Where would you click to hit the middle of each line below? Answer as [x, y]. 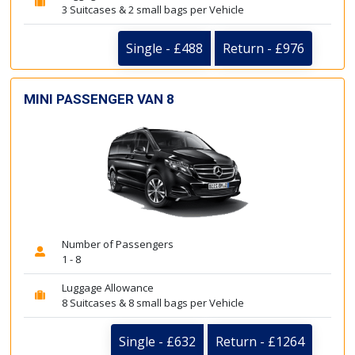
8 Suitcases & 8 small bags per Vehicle [153, 303]
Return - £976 [263, 48]
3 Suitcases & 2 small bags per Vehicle [153, 9]
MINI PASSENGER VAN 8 [99, 99]
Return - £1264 [260, 342]
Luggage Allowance [108, 288]
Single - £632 [157, 342]
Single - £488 [164, 48]
